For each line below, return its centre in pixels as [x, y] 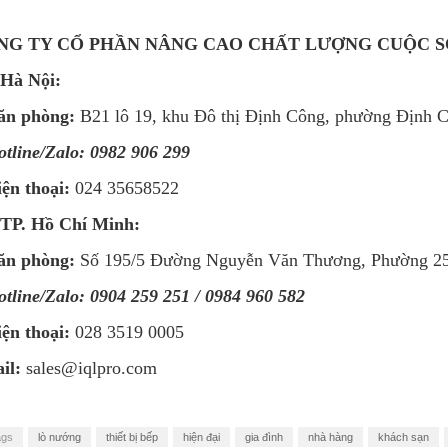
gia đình [264, 437]
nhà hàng [330, 437]
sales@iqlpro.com [89, 368]
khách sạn [403, 437]
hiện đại [201, 437]
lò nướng [59, 437]
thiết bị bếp [132, 437]
